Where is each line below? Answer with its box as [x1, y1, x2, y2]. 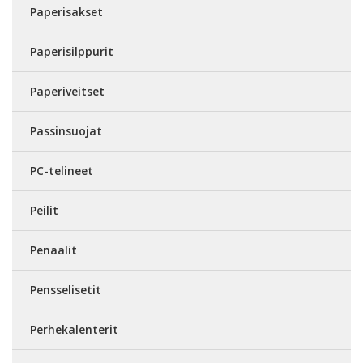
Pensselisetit [30, 282, 101, 297]
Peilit [30, 203, 58, 218]
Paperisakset [30, 4, 103, 19]
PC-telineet [30, 163, 93, 178]
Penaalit [30, 242, 77, 258]
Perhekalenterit [30, 322, 118, 337]
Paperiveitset [30, 83, 105, 99]
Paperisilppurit [30, 44, 113, 59]
